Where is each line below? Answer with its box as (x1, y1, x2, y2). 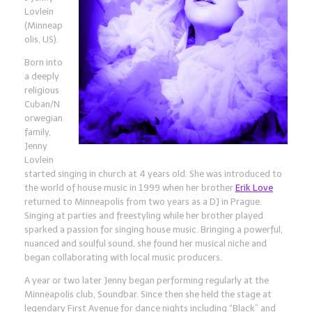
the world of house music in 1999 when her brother (24, 182, 235, 193)
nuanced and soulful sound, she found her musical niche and (24, 238, 267, 249)
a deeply (24, 71, 59, 81)
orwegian (24, 113, 63, 123)
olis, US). (24, 34, 58, 45)
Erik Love (235, 182, 273, 193)
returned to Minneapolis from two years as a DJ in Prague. (24, 196, 262, 207)
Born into (24, 57, 63, 68)
